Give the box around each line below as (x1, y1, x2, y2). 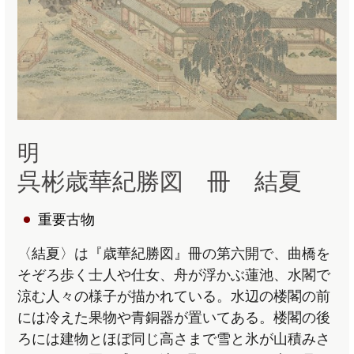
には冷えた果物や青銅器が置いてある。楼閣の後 (17, 309, 331, 326)
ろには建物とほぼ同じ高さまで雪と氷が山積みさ (17, 330, 331, 347)
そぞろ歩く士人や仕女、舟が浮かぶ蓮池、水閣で (17, 266, 331, 283)
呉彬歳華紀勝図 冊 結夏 (17, 168, 303, 194)
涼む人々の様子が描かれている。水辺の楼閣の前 (17, 288, 331, 304)
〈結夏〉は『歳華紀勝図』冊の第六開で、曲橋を (17, 245, 331, 262)
